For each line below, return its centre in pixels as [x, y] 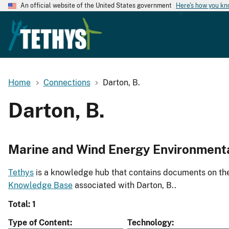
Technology [150, 223]
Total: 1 [22, 204]
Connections [67, 82]
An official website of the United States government [96, 6]
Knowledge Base [40, 186]
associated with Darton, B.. [124, 186]
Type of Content [39, 223]
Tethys [21, 173]
